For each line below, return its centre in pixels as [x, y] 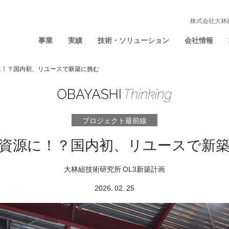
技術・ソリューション [133, 40]
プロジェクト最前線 [114, 120]
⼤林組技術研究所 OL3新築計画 [114, 169]
